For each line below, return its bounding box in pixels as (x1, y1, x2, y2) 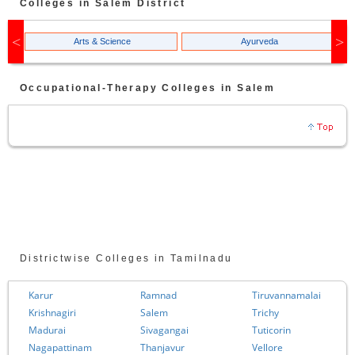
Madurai (29, 323, 66, 337)
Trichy (252, 305, 279, 319)
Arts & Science (74, 36, 132, 46)
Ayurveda (240, 36, 278, 46)
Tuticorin (252, 323, 291, 337)
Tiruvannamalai (252, 288, 321, 302)
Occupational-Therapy (20, 82, 158, 94)
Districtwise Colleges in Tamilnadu (20, 252, 233, 264)
